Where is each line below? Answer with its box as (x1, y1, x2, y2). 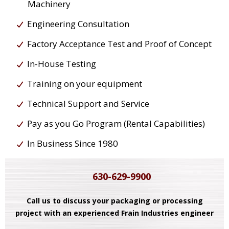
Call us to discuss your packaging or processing (26, 196, 203, 206)
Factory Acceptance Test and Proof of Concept (27, 38, 212, 50)
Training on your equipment (27, 78, 142, 90)
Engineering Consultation (27, 18, 129, 30)
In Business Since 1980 (27, 138, 118, 150)
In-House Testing (27, 58, 96, 70)
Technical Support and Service (27, 98, 149, 110)
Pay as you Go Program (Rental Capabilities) (27, 118, 205, 130)
